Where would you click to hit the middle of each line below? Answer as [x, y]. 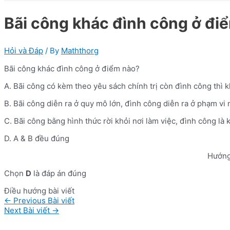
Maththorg [80, 50]
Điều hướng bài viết [39, 190]
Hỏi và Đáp [24, 50]
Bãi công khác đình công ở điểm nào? [72, 68]
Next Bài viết [28, 210]
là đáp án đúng [59, 173]
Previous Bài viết [43, 200]
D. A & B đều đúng [37, 138]
